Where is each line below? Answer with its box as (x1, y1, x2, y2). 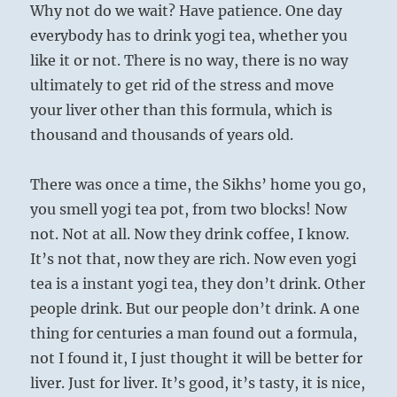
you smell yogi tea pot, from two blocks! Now (30, 200, 347, 219)
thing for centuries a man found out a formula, (30, 324, 358, 343)
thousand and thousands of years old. (30, 126, 294, 144)
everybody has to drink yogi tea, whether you (30, 27, 348, 45)
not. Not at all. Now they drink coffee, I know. (30, 225, 350, 244)
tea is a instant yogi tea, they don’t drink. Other (30, 275, 366, 293)
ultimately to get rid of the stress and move (30, 76, 335, 95)
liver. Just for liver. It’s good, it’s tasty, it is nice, (30, 374, 366, 393)
